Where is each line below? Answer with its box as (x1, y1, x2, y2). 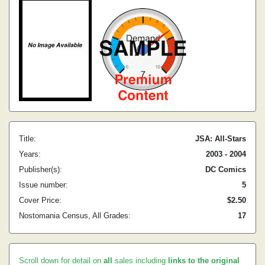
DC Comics (205, 165, 246, 174)
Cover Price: (19, 196, 62, 205)
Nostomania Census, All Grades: (19, 211, 131, 220)
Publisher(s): (19, 165, 62, 174)
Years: (19, 150, 41, 159)
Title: (19, 134, 36, 143)
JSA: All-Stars (195, 134, 246, 143)
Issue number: (19, 180, 68, 189)
